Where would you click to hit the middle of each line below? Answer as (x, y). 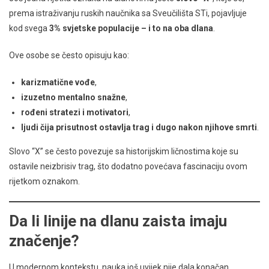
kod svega (29, 28)
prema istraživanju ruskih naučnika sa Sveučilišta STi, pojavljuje (128, 13)
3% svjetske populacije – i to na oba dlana (131, 28)
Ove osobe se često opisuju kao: (69, 55)
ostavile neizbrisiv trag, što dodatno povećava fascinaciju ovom (128, 166)
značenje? (44, 240)
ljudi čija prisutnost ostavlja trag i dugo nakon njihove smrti (139, 127)
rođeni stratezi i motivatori (75, 112)
